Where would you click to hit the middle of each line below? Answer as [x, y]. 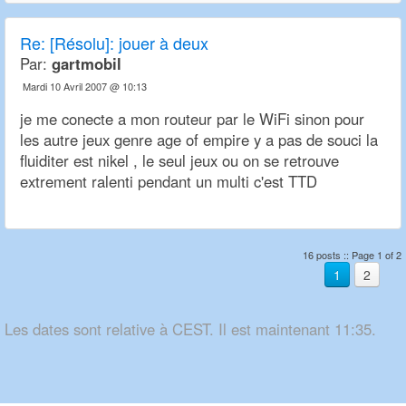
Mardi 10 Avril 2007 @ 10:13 [85, 87]
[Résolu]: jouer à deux [129, 43]
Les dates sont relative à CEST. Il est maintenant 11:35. [190, 329]
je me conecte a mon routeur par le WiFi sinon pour [192, 119]
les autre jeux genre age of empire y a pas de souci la [199, 140]
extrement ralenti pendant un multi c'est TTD [169, 182]
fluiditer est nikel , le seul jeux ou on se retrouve [179, 161]
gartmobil [87, 64]
